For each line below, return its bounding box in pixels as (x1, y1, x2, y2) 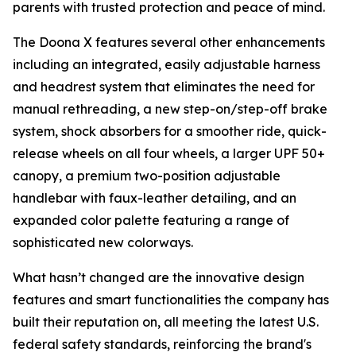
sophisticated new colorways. (13, 234, 193, 250)
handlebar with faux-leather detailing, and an (13, 190, 296, 206)
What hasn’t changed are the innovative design (13, 269, 304, 285)
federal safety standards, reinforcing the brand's (13, 336, 311, 352)
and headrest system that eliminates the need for (13, 79, 315, 95)
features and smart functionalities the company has (13, 292, 329, 308)
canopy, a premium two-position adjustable (13, 168, 281, 184)
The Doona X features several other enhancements (13, 34, 325, 50)
